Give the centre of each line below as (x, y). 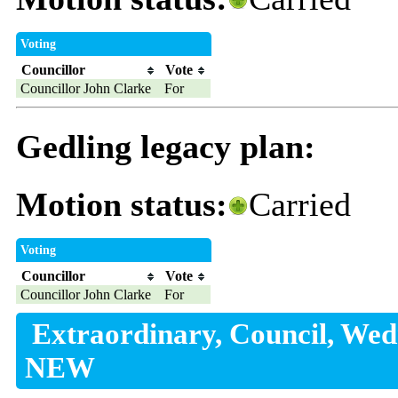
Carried (299, 205)
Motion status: (121, 205)
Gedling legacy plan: (165, 147)
